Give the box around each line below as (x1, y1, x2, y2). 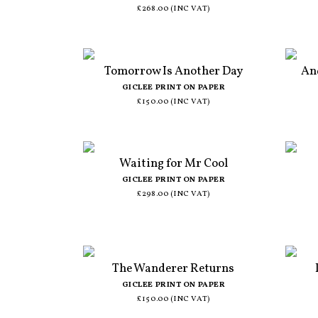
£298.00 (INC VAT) (137, 189, 210, 200)
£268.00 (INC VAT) (137, 4, 210, 15)
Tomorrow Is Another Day (104, 62, 243, 79)
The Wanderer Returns (112, 260, 235, 277)
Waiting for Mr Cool (119, 155, 228, 172)
